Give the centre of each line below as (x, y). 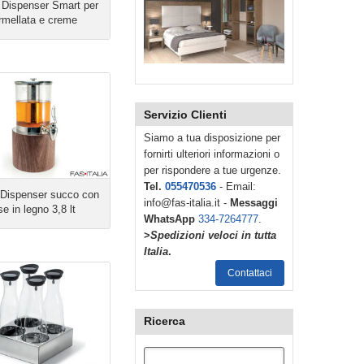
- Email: (236, 186)
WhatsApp (169, 219)
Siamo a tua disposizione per (212, 138)
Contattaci (250, 273)
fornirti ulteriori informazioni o (212, 154)
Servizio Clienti (185, 115)
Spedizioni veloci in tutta (213, 235)
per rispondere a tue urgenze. (212, 170)
